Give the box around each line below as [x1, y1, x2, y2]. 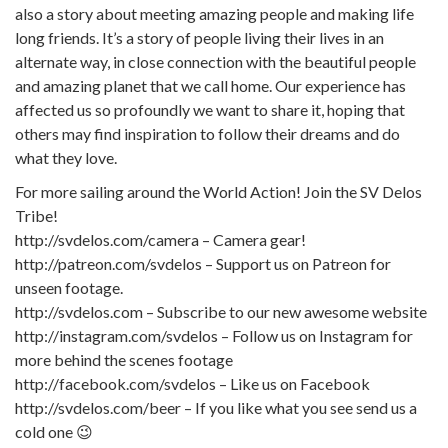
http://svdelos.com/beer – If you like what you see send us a [15, 397, 417, 417]
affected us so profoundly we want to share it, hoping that [15, 99, 405, 119]
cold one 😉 [15, 421, 93, 441]
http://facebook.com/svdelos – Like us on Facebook [15, 373, 370, 393]
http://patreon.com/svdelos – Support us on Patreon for [15, 253, 391, 273]
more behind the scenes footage [15, 349, 233, 369]
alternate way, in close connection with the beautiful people [15, 51, 416, 71]
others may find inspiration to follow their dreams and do [15, 123, 400, 143]
